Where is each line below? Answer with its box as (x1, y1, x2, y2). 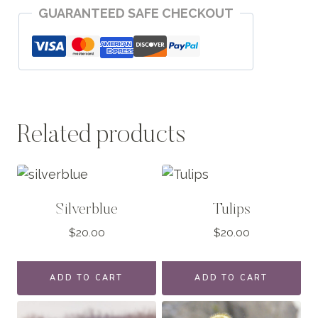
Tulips (212, 202, 251, 218)
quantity (16, 28, 66, 43)
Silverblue (55, 202, 118, 218)
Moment (16, 9, 67, 23)
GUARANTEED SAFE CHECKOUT (38, 6, 234, 21)
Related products (17, 124, 185, 149)
